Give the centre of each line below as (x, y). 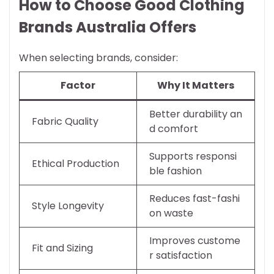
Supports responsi (193, 156)
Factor (78, 85)
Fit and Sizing (62, 248)
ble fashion (176, 171)
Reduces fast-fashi (194, 198)
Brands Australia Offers (108, 27)
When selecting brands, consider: (98, 57)
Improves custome (195, 240)
